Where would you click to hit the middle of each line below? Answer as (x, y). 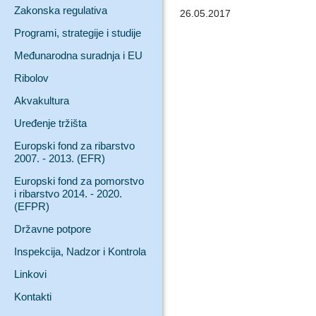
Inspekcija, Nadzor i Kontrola (80, 251)
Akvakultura (42, 101)
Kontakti (33, 297)
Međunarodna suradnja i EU (78, 55)
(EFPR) (32, 206)
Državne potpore (53, 229)
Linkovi (30, 274)
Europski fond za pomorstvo (79, 181)
